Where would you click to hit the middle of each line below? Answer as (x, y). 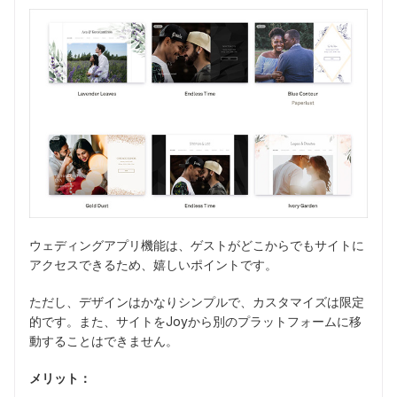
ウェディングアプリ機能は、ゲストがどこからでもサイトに (197, 245)
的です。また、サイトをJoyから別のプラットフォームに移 (195, 321)
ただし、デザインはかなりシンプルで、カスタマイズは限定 (197, 301)
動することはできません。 (104, 340)
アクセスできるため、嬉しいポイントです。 (153, 264)
